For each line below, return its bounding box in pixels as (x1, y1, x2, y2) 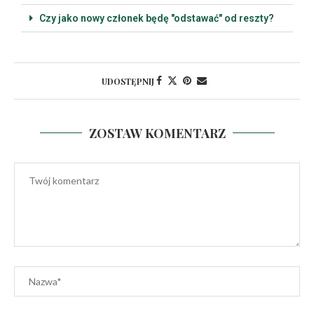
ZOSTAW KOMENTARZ (88, 124, 226, 142)
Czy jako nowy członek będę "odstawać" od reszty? (39, 13, 274, 25)
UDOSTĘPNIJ (102, 76, 154, 88)
